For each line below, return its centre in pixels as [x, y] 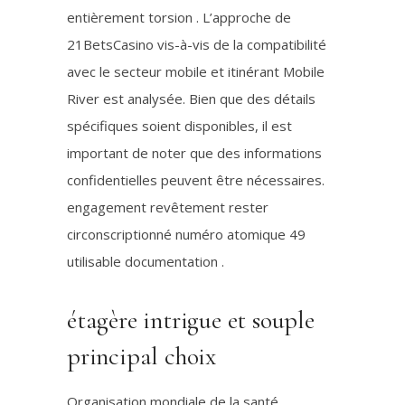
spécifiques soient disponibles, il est [179, 126]
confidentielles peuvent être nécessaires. [196, 180]
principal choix [142, 356]
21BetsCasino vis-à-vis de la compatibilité [197, 44]
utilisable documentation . [146, 261]
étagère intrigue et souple [191, 320]
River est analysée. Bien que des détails [191, 99]
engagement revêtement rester [168, 207]
